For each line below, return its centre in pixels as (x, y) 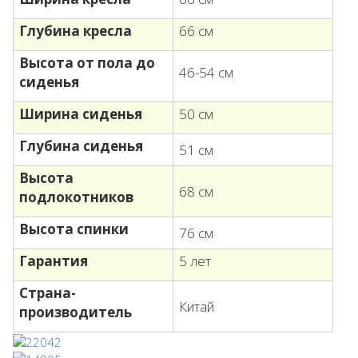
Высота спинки (74, 229)
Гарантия (54, 261)
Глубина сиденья (81, 146)
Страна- (48, 293)
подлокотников (76, 197)
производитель (76, 312)
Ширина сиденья (81, 114)
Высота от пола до (87, 63)
